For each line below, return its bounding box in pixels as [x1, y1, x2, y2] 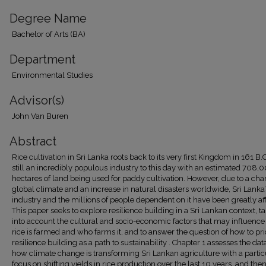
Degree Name [9, 11, 87, 26]
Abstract [9, 134, 56, 148]
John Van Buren [12, 112, 68, 121]
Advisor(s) [9, 93, 64, 107]
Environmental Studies [12, 71, 93, 80]
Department [9, 52, 75, 66]
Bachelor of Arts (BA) [12, 30, 85, 39]
